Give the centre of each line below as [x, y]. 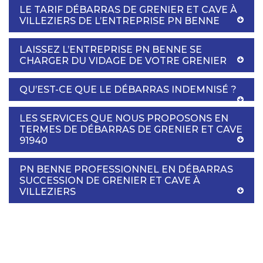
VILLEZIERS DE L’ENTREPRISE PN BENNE [119, 21]
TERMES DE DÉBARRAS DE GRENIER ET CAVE [131, 129]
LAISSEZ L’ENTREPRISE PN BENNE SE [111, 49]
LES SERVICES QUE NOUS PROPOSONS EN [124, 118]
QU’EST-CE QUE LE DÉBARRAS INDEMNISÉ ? [128, 89]
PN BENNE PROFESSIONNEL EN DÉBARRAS [126, 169]
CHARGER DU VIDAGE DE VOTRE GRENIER [123, 60]
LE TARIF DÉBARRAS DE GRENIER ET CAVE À [128, 9]
